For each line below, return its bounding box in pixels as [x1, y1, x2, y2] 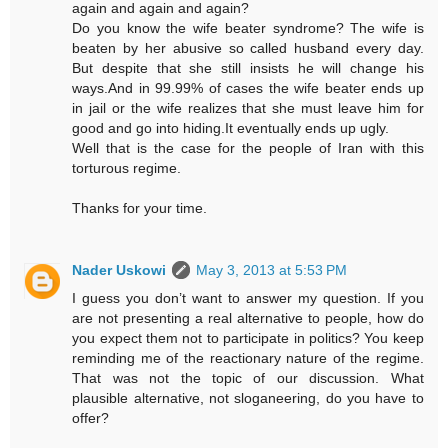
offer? [72, 410, 110, 427]
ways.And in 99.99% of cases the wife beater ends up [72, 80, 424, 97]
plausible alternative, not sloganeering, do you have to [72, 390, 424, 407]
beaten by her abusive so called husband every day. [72, 40, 424, 57]
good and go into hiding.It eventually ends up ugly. [72, 120, 390, 137]
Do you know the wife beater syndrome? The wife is [72, 20, 424, 37]
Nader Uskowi [72, 262, 167, 279]
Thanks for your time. [72, 200, 208, 217]
